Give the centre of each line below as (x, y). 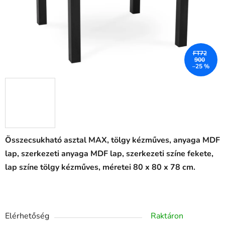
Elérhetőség (27, 216)
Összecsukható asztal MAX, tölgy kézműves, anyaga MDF (113, 140)
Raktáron (167, 216)
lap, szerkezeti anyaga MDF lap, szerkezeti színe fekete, (109, 154)
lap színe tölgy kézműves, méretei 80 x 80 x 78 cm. (100, 167)
